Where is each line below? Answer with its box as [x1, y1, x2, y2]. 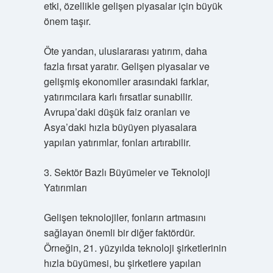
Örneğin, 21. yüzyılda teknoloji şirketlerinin [43, 241, 227, 255]
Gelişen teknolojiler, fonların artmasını [43, 210, 206, 224]
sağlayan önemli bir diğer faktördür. [43, 225, 195, 239]
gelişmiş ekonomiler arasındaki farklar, [43, 74, 209, 88]
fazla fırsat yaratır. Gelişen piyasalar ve [43, 59, 210, 73]
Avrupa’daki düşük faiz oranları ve [43, 105, 190, 119]
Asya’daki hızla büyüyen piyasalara [43, 120, 197, 134]
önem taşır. [43, 14, 91, 28]
